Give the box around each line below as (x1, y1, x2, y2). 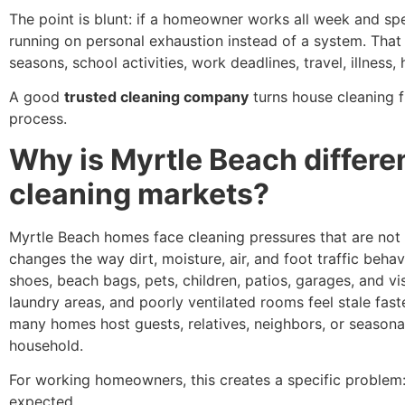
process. (9, 109, 67, 128)
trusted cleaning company (64, 88, 249, 107)
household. (9, 335, 83, 354)
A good (9, 88, 64, 107)
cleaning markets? (9, 175, 269, 212)
